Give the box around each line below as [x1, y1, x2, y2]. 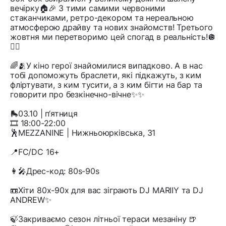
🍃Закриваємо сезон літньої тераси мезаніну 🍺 [10, 214, 197, 224]
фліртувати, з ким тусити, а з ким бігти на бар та [10, 80, 203, 90]
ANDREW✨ [10, 195, 51, 205]
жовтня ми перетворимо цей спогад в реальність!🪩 [10, 32, 216, 42]
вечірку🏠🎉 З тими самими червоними [10, 3, 166, 14]
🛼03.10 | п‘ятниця [10, 108, 78, 119]
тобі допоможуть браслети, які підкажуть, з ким [10, 70, 201, 81]
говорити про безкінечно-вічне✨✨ [10, 89, 144, 100]
